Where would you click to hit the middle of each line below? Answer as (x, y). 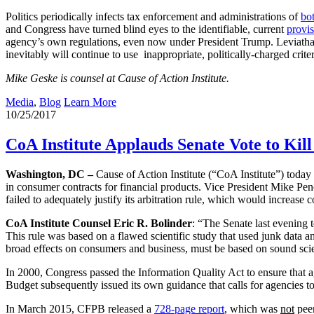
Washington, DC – (51, 174)
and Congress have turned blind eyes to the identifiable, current (146, 29)
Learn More (90, 102)
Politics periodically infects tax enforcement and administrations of (153, 17)
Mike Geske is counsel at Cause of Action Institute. (117, 78)
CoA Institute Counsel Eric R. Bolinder (99, 223)
